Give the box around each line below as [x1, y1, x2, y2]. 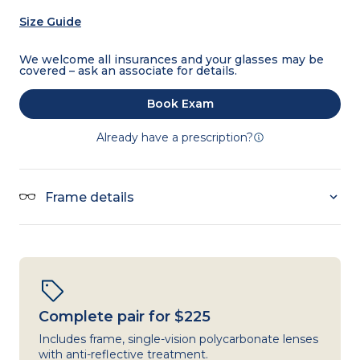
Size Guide [19, 14, 81, 29]
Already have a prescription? [96, 130, 253, 145]
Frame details [45, 189, 134, 205]
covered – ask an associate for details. [19, 63, 237, 78]
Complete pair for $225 [39, 308, 211, 326]
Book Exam [146, 96, 214, 112]
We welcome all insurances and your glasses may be [19, 51, 324, 67]
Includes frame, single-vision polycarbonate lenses [39, 332, 318, 347]
